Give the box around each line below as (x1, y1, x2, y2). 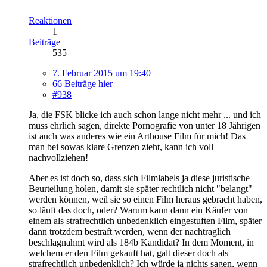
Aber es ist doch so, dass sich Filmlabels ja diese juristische (29, 172, 250, 183)
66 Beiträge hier (52, 78, 113, 89)
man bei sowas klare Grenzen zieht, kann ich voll (29, 141, 213, 152)
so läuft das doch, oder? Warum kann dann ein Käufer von (29, 204, 248, 215)
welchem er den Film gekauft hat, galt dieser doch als (29, 247, 228, 258)
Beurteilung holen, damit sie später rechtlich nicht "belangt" (29, 183, 252, 194)
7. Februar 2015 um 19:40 (52, 67, 151, 78)
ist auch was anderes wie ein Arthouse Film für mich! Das (29, 131, 246, 141)
